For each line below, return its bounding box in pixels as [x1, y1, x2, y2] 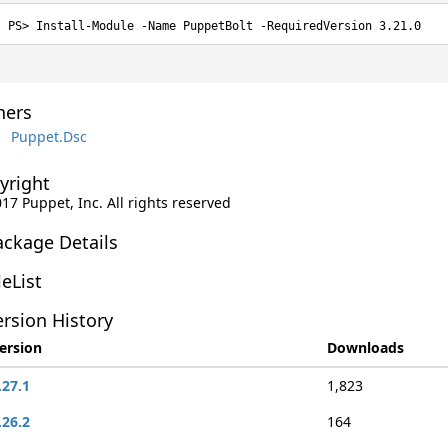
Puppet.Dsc [10, 126, 87, 146]
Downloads [326, 338, 404, 357]
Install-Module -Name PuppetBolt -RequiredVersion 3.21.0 [35, 19, 421, 33]
